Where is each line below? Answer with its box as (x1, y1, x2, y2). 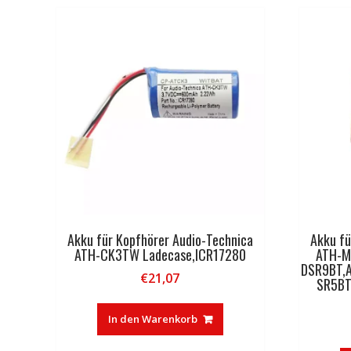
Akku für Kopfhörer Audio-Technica (67, 230, 253, 251)
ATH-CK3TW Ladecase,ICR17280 (74, 244, 246, 266)
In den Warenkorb (107, 312, 197, 327)
